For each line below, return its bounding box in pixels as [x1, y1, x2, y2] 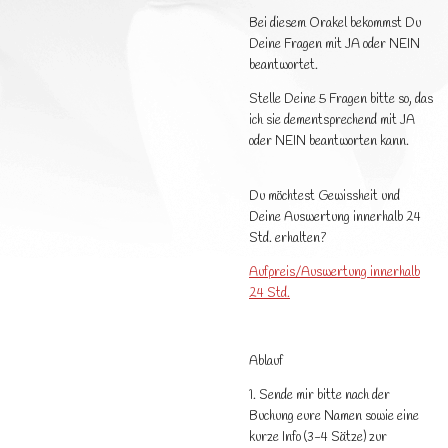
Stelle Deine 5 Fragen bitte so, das [249, 90, 433, 108]
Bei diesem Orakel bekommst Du [249, 14, 421, 32]
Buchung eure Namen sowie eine [249, 407, 419, 425]
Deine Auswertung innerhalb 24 [249, 208, 421, 226]
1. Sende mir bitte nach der [249, 386, 390, 404]
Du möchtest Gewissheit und [249, 187, 400, 205]
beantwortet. [249, 56, 318, 74]
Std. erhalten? [249, 229, 326, 247]
